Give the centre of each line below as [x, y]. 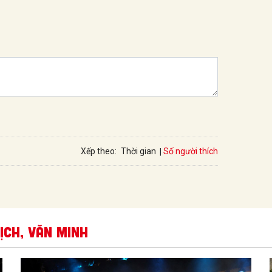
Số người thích [191, 151]
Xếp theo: [99, 151]
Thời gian [138, 151]
